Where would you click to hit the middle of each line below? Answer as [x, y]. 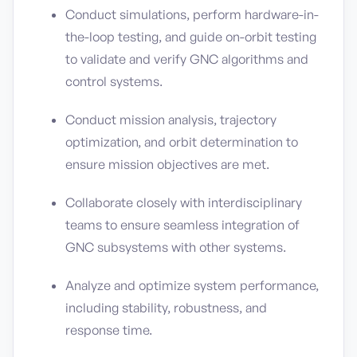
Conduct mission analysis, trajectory [171, 120]
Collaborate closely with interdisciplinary [184, 202]
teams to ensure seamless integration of [182, 225]
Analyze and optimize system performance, [192, 285]
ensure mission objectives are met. [167, 164]
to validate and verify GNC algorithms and [187, 59]
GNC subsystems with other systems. [176, 247]
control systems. [114, 81]
